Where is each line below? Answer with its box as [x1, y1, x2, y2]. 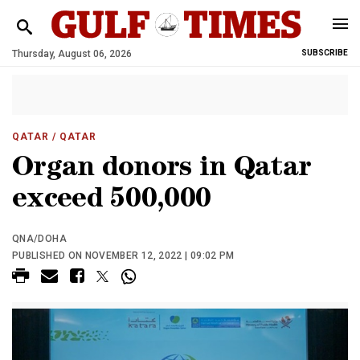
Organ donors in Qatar [12, 156, 312, 184]
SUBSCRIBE [301, 48, 348, 57]
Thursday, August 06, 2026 [12, 48, 132, 59]
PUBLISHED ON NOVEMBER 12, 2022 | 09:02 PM [12, 250, 235, 261]
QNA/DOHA [12, 233, 67, 244]
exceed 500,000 [12, 187, 211, 215]
